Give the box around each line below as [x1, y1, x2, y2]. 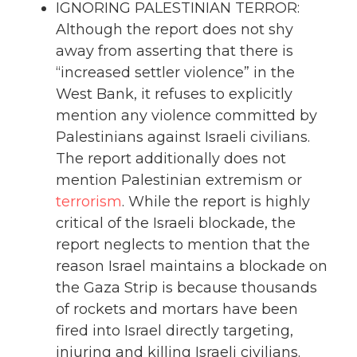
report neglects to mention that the [56, 236, 310, 254]
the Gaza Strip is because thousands [56, 279, 317, 297]
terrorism [56, 193, 122, 211]
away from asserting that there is [56, 42, 293, 61]
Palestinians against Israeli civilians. [56, 128, 310, 147]
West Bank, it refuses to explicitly [56, 85, 292, 104]
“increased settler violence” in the [56, 64, 295, 82]
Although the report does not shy [56, 21, 293, 39]
